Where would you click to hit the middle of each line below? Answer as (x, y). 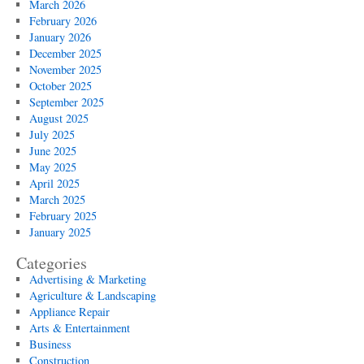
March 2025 (57, 199)
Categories (52, 263)
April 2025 (54, 183)
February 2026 (63, 21)
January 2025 (60, 232)
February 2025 (63, 216)
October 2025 (60, 86)
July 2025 (52, 134)
